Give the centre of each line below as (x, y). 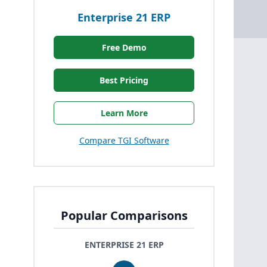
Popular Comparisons (124, 215)
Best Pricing (124, 80)
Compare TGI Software (124, 140)
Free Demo (124, 47)
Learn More (124, 113)
